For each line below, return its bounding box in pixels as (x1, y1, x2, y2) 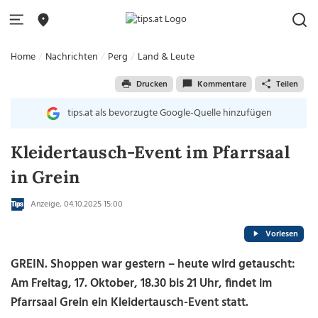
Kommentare (197, 77, 246, 92)
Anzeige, (26, 197, 65, 212)
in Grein (11, 166, 79, 188)
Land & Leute (138, 49, 195, 65)
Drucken (136, 77, 168, 92)
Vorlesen (265, 226, 298, 241)
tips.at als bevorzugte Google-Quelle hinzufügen (67, 105, 272, 121)
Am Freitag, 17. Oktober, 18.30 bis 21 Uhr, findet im (11, 274, 273, 293)
